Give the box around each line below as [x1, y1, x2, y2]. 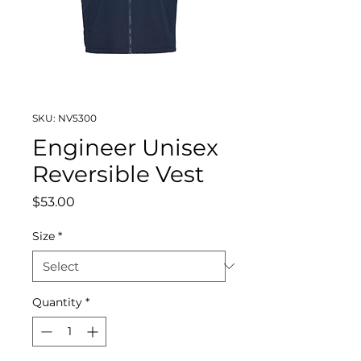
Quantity [32, 294, 82, 309]
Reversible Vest [32, 160, 204, 188]
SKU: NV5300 [32, 111, 97, 124]
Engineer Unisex [32, 133, 218, 161]
